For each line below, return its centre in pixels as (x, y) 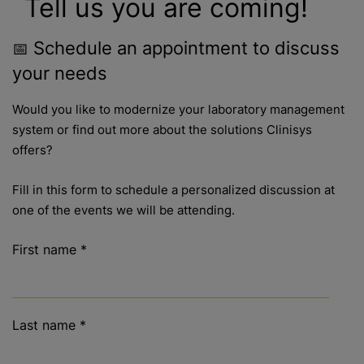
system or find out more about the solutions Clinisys (162, 130)
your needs (60, 73)
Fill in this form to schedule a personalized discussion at (173, 190)
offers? (32, 150)
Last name (44, 325)
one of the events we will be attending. (123, 210)
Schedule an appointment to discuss (186, 48)
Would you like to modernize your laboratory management (178, 110)
